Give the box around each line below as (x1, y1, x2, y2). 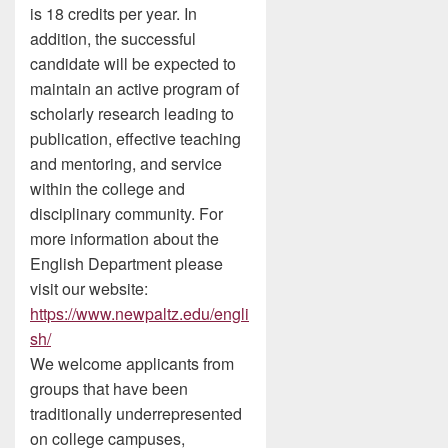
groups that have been (30, 377, 188, 400)
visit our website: (30, 277, 148, 300)
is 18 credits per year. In (30, 2, 197, 25)
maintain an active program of (30, 77, 239, 100)
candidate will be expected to (30, 52, 236, 75)
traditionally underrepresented (30, 402, 242, 425)
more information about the (30, 227, 219, 250)
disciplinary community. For (30, 202, 223, 225)
